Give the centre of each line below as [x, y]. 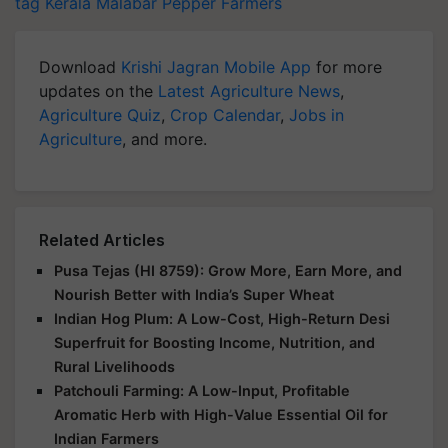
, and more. [164, 139]
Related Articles [102, 240]
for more [346, 67]
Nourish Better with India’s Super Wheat [194, 294]
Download [80, 67]
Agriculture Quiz [100, 115]
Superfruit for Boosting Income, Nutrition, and [214, 342]
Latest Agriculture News [249, 91]
